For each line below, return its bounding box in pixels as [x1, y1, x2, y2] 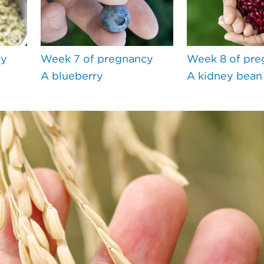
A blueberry [40, 70, 103, 82]
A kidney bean [186, 70, 262, 82]
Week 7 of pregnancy [40, 52, 153, 65]
